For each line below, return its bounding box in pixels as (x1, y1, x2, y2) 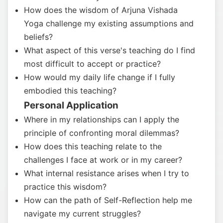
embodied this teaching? (24, 86, 116, 96)
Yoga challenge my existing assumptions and (24, 18, 194, 28)
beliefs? (24, 32, 53, 42)
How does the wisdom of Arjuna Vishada (24, 5, 178, 15)
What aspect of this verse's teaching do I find (24, 45, 195, 55)
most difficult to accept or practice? (24, 59, 161, 69)
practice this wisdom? (24, 182, 107, 192)
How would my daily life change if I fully (24, 72, 175, 82)
